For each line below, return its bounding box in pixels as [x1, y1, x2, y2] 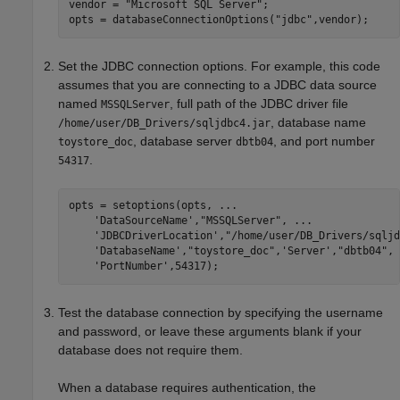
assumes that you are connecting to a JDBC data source [58, 77, 377, 92]
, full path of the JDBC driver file [170, 96, 348, 111]
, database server [133, 133, 236, 148]
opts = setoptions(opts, [68, 199, 219, 212]
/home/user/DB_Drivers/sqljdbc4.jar [58, 116, 271, 129]
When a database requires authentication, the [58, 379, 316, 395]
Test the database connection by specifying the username [58, 304, 383, 320]
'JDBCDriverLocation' [93, 229, 219, 243]
